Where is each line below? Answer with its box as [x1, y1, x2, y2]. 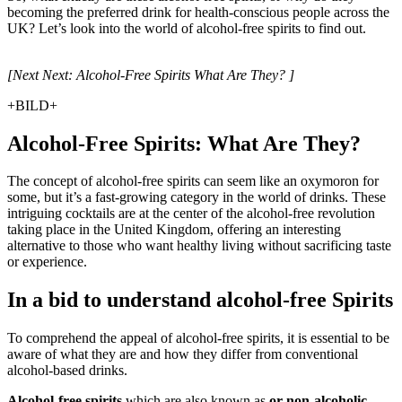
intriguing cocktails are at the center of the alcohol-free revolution [7, 205, 375, 222]
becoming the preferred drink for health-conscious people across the [7, 4, 389, 20]
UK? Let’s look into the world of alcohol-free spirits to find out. [7, 20, 366, 36]
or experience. [7, 254, 87, 270]
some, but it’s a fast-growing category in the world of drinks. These [7, 189, 386, 205]
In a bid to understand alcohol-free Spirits [7, 288, 393, 312]
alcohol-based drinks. [7, 363, 127, 379]
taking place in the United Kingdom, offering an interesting [7, 222, 341, 238]
